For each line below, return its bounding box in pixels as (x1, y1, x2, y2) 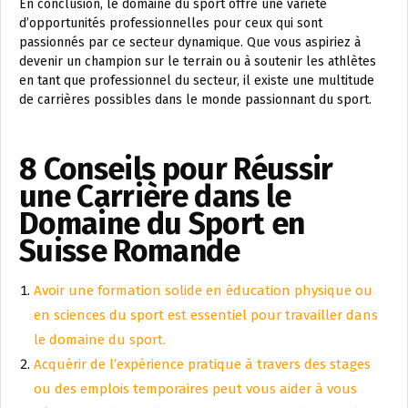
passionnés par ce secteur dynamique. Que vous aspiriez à (19, 35, 361, 51)
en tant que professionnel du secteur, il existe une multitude (19, 73, 374, 89)
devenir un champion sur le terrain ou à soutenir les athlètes (19, 54, 376, 70)
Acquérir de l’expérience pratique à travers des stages (34, 356, 371, 373)
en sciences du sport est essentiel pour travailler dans (34, 307, 378, 324)
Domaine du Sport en (19, 205, 305, 243)
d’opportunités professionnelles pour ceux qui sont (19, 15, 322, 32)
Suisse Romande (19, 232, 240, 270)
